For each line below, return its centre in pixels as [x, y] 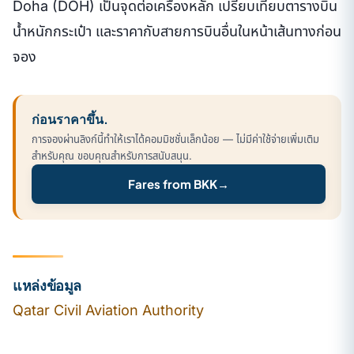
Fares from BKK [173, 183]
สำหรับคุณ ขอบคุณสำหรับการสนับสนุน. [112, 155]
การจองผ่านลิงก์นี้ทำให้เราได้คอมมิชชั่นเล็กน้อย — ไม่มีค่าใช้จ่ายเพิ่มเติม [175, 139]
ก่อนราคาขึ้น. [70, 119]
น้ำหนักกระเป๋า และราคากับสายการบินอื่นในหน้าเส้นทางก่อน [177, 31]
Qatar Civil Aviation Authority [108, 310]
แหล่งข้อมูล [47, 285]
